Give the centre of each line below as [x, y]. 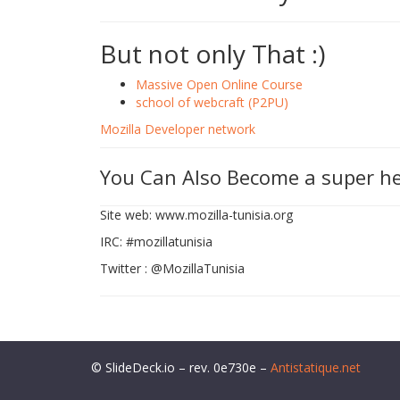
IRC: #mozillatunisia [156, 242]
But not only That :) [212, 54]
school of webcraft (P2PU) [212, 102]
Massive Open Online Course [219, 84]
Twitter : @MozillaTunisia [172, 268]
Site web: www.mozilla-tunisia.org [196, 215]
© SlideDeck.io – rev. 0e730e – [181, 367]
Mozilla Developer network [178, 129]
